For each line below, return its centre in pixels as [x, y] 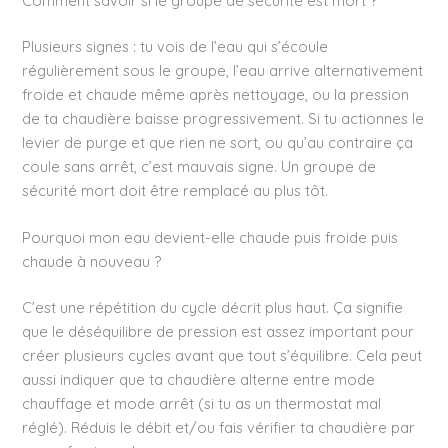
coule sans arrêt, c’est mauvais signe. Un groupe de [199, 166]
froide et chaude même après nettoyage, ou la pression [216, 94]
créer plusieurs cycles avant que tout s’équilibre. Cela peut [222, 356]
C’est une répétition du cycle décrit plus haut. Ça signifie [213, 308]
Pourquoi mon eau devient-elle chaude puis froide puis [210, 238]
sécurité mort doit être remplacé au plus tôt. [175, 190]
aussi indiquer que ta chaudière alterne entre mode [199, 380]
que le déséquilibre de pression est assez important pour [218, 332]
